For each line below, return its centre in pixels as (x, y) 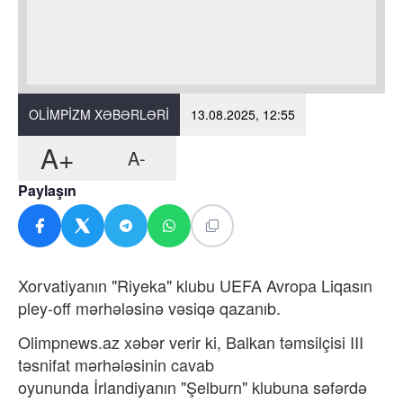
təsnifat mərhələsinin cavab (116, 364)
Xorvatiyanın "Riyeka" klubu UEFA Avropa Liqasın (195, 285)
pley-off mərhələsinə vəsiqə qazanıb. (152, 307)
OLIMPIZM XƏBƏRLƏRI (99, 114)
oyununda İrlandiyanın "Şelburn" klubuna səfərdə (193, 386)
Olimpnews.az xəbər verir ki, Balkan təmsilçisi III (191, 341)
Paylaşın (47, 190)
